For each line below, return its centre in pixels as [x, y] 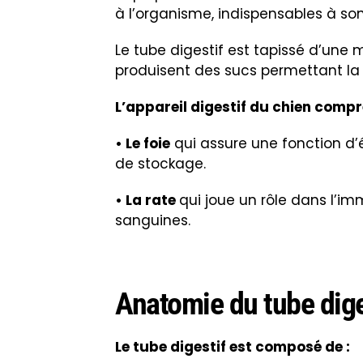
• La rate [147, 201]
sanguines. [153, 221]
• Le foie [143, 144]
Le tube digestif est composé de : [233, 347]
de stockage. [160, 164]
